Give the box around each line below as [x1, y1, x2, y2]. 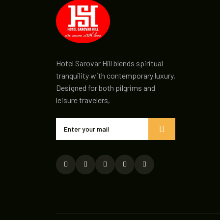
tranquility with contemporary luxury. [56, 71, 175, 80]
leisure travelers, [56, 95, 110, 105]
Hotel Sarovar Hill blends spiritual [56, 58, 163, 68]
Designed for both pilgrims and [56, 83, 155, 92]
